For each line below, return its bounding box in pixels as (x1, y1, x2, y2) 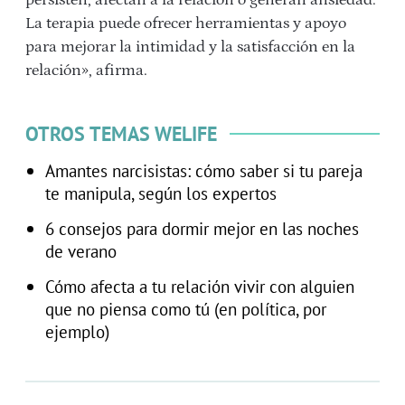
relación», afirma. (25, 61, 147, 80)
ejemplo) (44, 319, 109, 343)
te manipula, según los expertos (44, 181, 277, 204)
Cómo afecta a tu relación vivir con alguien (44, 274, 354, 297)
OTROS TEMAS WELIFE (25, 120, 217, 146)
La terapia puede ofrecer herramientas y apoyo (25, 14, 346, 33)
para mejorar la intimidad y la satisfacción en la (25, 37, 355, 56)
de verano (44, 239, 117, 262)
